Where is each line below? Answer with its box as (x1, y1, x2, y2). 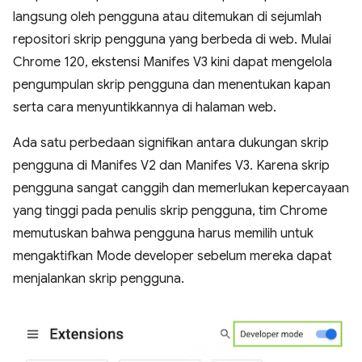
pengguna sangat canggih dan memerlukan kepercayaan (13, 180, 349, 196)
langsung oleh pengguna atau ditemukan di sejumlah (13, 9, 322, 25)
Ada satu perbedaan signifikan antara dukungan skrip (13, 135, 329, 151)
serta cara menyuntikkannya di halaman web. (13, 99, 276, 116)
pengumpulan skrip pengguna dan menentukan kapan (13, 77, 330, 93)
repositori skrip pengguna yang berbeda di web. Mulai (13, 32, 331, 48)
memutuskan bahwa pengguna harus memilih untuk (13, 225, 314, 242)
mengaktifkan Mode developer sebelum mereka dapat (13, 248, 332, 264)
